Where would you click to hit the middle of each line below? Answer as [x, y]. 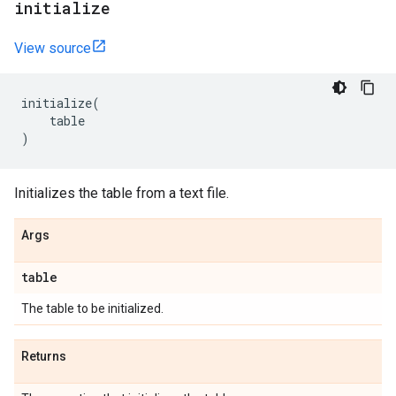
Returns [44, 356]
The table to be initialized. [92, 308]
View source [53, 48]
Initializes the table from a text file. [122, 193]
